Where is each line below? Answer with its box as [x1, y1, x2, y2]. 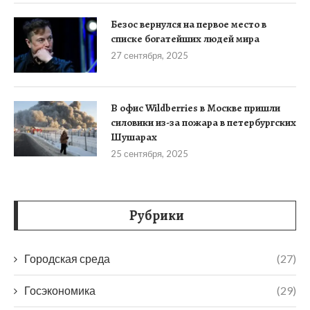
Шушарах [111, 130, 157, 145]
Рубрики [129, 206, 184, 226]
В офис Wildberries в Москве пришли [111, 101, 280, 116]
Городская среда [24, 252, 110, 266]
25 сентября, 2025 [111, 148, 188, 160]
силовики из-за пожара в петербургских [111, 116, 296, 130]
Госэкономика [24, 284, 95, 298]
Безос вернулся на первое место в [111, 17, 266, 32]
